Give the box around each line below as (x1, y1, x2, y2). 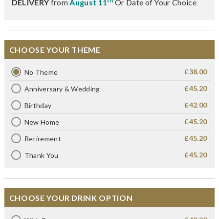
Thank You (24, 151, 59, 159)
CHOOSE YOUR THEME (9, 44, 101, 54)
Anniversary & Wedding (24, 84, 100, 93)
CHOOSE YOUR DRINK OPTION (9, 193, 133, 202)
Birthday (24, 101, 52, 109)
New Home (24, 117, 60, 126)
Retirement (24, 134, 61, 143)
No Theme (24, 67, 58, 76)
